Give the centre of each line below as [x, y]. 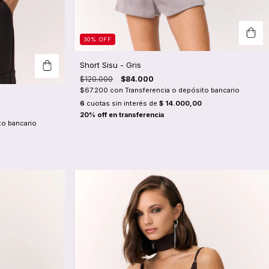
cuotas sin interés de [122, 104]
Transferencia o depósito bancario [183, 90]
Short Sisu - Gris [111, 65]
